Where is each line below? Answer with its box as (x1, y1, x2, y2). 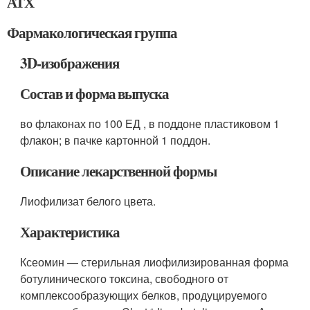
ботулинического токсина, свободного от (20, 271, 229, 287)
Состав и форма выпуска (20, 83, 170, 104)
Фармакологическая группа (7, 22, 177, 44)
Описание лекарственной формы (20, 161, 217, 182)
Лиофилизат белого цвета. (20, 193, 156, 210)
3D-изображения (20, 53, 119, 74)
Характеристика (20, 221, 120, 243)
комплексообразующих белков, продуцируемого (20, 287, 268, 304)
